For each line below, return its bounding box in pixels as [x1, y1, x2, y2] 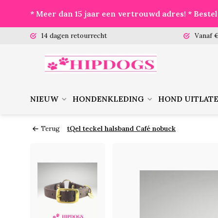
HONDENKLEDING [73, 94, 144, 104]
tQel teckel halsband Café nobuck [67, 124, 176, 133]
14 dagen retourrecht [39, 31, 107, 40]
